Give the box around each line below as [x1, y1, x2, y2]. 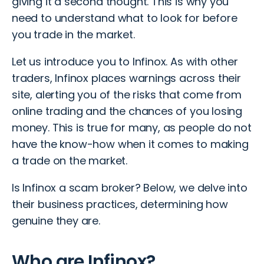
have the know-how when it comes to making [12, 137, 249, 152]
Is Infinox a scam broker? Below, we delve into [12, 180, 247, 196]
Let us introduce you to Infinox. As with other [12, 54, 238, 70]
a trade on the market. [12, 153, 128, 169]
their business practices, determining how [12, 197, 228, 212]
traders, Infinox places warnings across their [12, 71, 241, 86]
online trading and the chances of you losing [12, 104, 243, 119]
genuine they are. [12, 213, 103, 229]
